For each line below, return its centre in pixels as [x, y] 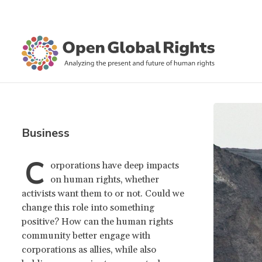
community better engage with [86, 236]
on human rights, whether [105, 180]
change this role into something [88, 208]
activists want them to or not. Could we [103, 194]
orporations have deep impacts [115, 166]
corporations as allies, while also [89, 250]
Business [46, 133]
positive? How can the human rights [97, 222]
